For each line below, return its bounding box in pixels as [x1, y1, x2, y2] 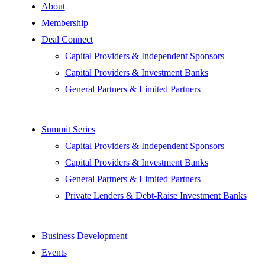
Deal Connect [41, 34, 93, 44]
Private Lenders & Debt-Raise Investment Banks [64, 190, 247, 201]
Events [41, 247, 67, 257]
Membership [41, 17, 88, 28]
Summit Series [41, 124, 95, 134]
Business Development [41, 230, 127, 241]
